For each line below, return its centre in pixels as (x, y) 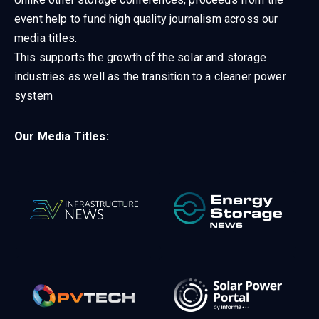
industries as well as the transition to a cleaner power (150, 76)
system (35, 95)
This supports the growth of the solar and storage (140, 57)
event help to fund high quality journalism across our (146, 19)
